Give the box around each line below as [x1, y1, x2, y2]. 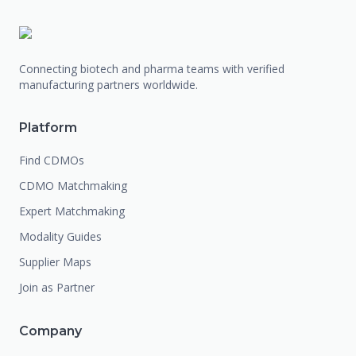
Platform [19, 120, 77, 135]
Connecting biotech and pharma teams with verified [19, 61, 284, 76]
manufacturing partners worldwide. [19, 77, 198, 92]
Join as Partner [19, 280, 95, 295]
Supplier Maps [19, 254, 91, 269]
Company [19, 323, 82, 339]
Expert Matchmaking [19, 203, 125, 219]
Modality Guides [19, 229, 102, 244]
